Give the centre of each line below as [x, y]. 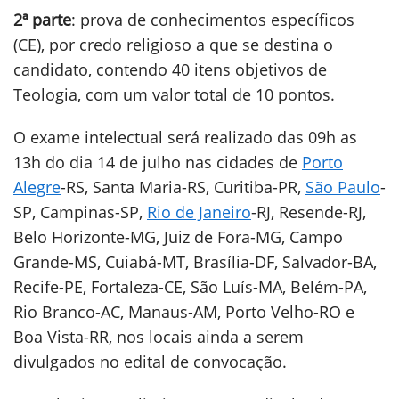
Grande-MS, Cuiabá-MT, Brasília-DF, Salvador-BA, [195, 262]
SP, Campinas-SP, [80, 212]
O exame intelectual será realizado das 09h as [185, 137]
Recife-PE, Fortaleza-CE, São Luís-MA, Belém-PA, [190, 287]
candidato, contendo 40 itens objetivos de [170, 69]
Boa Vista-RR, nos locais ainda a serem [159, 337]
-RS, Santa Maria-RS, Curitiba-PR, [183, 187]
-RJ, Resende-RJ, [309, 212]
